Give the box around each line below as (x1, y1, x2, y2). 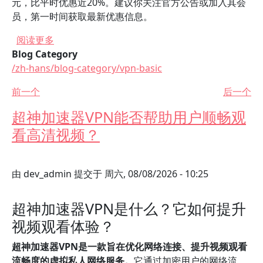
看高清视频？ (12, 124, 100, 144)
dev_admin (23, 167, 72, 180)
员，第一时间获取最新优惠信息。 (12, 10, 153, 23)
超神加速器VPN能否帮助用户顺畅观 (12, 107, 246, 127)
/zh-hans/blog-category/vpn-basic (12, 62, 162, 75)
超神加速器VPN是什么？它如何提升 (12, 198, 246, 218)
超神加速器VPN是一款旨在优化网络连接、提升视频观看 (12, 240, 247, 253)
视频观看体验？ (12, 216, 114, 236)
